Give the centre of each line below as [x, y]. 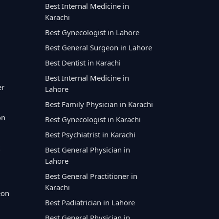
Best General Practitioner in [91, 176]
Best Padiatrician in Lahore [90, 203]
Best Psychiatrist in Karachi [90, 135]
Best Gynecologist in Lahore [92, 33]
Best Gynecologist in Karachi [93, 120]
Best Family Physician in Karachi [99, 104]
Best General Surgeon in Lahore [99, 48]
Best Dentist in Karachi [83, 63]
